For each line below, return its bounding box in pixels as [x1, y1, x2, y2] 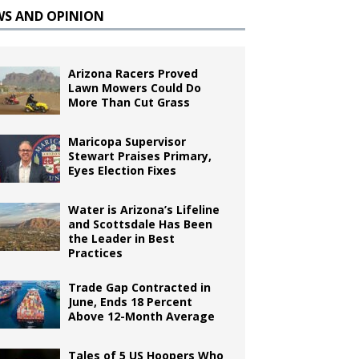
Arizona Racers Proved [68, 66, 199, 81]
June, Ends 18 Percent [68, 294, 193, 309]
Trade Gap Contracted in [68, 280, 212, 295]
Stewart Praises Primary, [68, 148, 212, 163]
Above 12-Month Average [68, 309, 216, 324]
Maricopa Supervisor [68, 134, 187, 149]
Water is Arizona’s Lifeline [68, 202, 220, 217]
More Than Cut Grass [68, 95, 191, 110]
